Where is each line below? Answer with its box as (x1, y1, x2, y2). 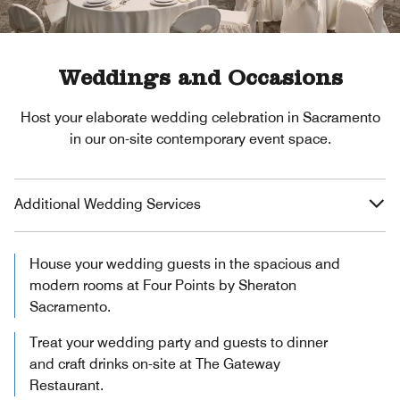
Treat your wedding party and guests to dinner (29, 333, 328, 351)
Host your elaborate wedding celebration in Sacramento (20, 108, 380, 126)
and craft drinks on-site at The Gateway (29, 354, 280, 372)
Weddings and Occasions (57, 69, 343, 92)
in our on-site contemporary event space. (69, 129, 331, 147)
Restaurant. (29, 376, 104, 394)
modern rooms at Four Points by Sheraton (29, 276, 296, 294)
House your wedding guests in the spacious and (29, 254, 340, 272)
